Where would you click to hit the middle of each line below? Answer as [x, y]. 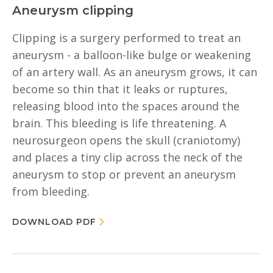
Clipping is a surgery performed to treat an [126, 38]
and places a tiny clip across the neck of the [127, 157]
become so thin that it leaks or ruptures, [120, 89]
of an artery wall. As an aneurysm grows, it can [135, 72]
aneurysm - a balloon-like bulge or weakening [132, 55]
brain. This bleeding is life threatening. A [119, 123]
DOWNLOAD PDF [54, 222]
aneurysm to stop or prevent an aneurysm [124, 174]
